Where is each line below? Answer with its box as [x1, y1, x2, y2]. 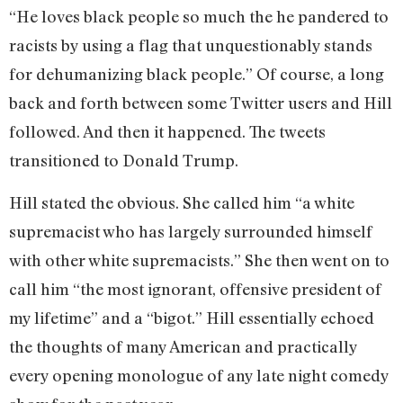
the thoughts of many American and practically [9, 336, 357, 356]
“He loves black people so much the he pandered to [9, 6, 389, 27]
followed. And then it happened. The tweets [9, 121, 326, 142]
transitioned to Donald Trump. [9, 150, 238, 171]
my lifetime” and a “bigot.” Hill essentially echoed [9, 307, 374, 327]
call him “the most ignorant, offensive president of [9, 278, 381, 299]
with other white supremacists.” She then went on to [9, 249, 390, 270]
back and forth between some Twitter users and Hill [9, 93, 392, 113]
